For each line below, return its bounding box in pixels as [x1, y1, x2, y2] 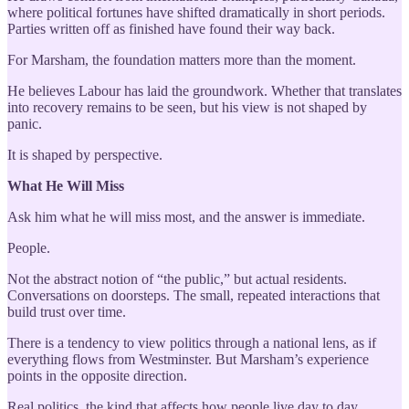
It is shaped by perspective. [7, 146, 163, 163]
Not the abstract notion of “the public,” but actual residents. [7, 270, 347, 287]
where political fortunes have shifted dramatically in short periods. [7, 4, 385, 20]
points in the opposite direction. [7, 367, 187, 383]
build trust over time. [7, 303, 126, 320]
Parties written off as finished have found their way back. [7, 20, 335, 37]
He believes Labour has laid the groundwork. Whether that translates [7, 82, 402, 99]
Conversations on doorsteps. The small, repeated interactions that [7, 287, 380, 303]
